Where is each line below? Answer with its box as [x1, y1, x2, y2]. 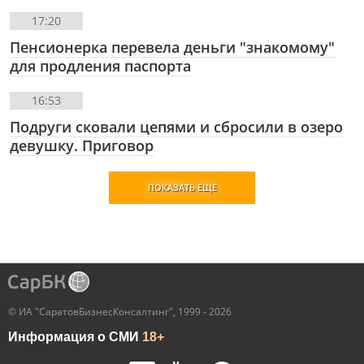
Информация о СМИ [8, 330, 142, 344]
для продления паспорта [10, 56, 191, 76]
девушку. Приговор [10, 136, 154, 156]
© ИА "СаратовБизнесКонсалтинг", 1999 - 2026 [8, 305, 232, 319]
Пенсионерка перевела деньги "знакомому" [10, 37, 335, 58]
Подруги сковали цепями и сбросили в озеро [10, 117, 343, 137]
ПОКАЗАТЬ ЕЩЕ [147, 181, 217, 194]
